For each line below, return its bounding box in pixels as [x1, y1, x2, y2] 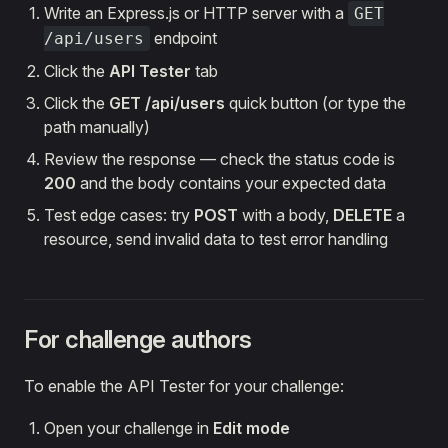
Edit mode [213, 418, 290, 439]
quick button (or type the [225, 93, 406, 114]
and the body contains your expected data [76, 173, 386, 194]
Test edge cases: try [44, 205, 194, 226]
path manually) [44, 117, 150, 138]
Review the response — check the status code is [44, 149, 395, 170]
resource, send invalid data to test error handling [44, 229, 388, 250]
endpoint [150, 28, 217, 49]
